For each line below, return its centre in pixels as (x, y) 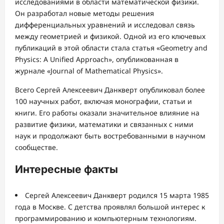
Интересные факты (66, 169)
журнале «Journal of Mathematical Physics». (89, 70)
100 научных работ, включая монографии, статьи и (103, 101)
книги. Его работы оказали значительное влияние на (107, 112)
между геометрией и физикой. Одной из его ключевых (110, 36)
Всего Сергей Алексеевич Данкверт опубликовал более (110, 89)
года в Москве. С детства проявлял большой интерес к (110, 207)
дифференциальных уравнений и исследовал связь (105, 24)
